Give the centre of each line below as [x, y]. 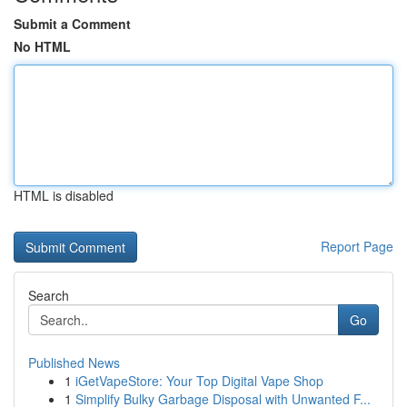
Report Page [357, 246]
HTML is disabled [64, 195]
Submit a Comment [72, 24]
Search [49, 295]
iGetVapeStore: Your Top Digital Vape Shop [199, 381]
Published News [74, 362]
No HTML [42, 46]
